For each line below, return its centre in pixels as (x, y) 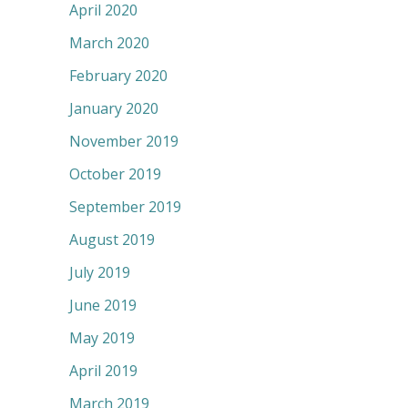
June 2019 (103, 305)
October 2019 (115, 173)
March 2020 (109, 42)
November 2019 (124, 141)
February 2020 (118, 75)
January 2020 (114, 108)
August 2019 (112, 239)
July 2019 (100, 272)
